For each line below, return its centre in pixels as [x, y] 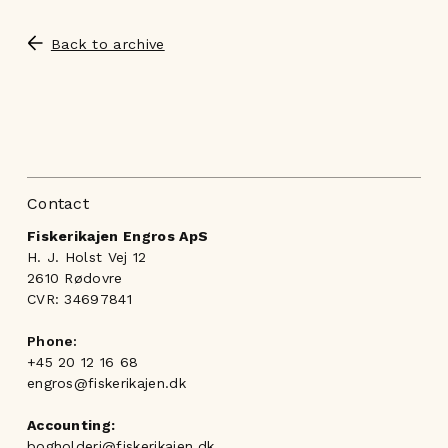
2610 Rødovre [74, 277]
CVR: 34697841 [79, 298]
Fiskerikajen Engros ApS [117, 235]
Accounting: [71, 424]
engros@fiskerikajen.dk [106, 382]
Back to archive [107, 44]
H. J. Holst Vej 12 [86, 256]
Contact [58, 203]
